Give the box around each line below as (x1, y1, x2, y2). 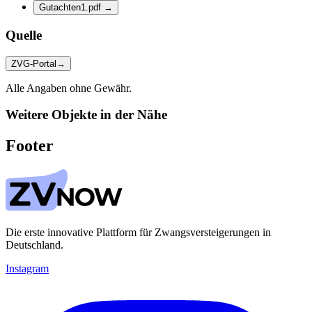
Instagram (6, 263, 49, 275)
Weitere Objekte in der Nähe (6, 107, 167, 123)
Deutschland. (6, 239, 63, 251)
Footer (6, 136, 54, 155)
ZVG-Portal (11, 58, 56, 69)
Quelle (6, 27, 42, 42)
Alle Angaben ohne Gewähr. (6, 81, 132, 94)
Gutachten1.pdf (39, 2, 104, 13)
